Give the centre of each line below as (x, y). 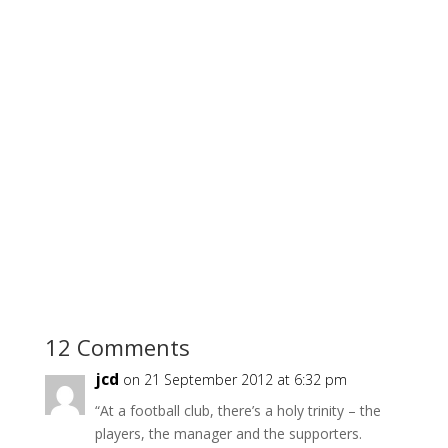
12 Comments (117, 347)
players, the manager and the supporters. (228, 433)
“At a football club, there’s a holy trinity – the (237, 410)
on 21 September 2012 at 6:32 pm (234, 379)
